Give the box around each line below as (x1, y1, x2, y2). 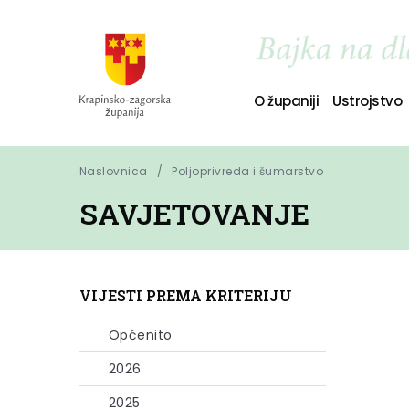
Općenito (109, 326, 173, 344)
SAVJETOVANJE (79, 194, 309, 233)
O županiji (253, 90, 320, 110)
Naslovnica (79, 163, 148, 179)
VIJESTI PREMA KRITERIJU (79, 286, 292, 305)
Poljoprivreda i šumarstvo (172, 163, 324, 179)
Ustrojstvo (332, 90, 403, 110)
